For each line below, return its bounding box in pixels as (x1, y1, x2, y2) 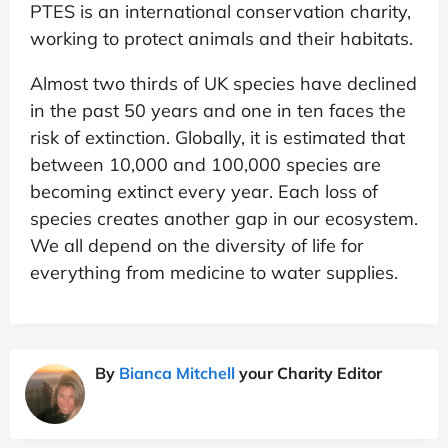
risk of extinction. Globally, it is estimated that (30, 126, 405, 150)
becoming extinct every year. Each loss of (30, 180, 378, 204)
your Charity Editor (235, 363, 382, 384)
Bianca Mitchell (119, 363, 235, 384)
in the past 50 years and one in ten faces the (30, 99, 406, 123)
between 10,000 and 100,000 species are (30, 153, 381, 177)
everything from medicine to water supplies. (30, 261, 398, 285)
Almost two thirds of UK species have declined (30, 72, 417, 96)
